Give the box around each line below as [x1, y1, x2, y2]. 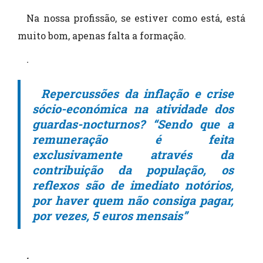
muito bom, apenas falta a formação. [18, 29, 186, 42]
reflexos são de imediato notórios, [32, 177, 234, 193]
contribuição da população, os [32, 162, 234, 177]
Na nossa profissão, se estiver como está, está [26, 12, 245, 24]
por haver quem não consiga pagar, [32, 193, 234, 208]
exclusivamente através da [32, 147, 234, 162]
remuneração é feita [32, 131, 234, 147]
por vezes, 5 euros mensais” [32, 208, 187, 223]
